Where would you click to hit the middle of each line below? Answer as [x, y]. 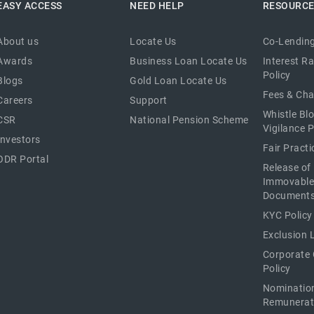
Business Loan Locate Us [189, 61]
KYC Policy [287, 215]
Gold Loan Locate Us [178, 80]
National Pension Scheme [189, 120]
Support [149, 100]
